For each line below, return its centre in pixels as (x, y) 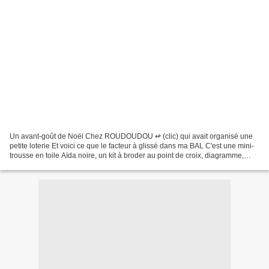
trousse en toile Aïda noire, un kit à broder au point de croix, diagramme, (127, 155)
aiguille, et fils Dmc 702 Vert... (57, 165)
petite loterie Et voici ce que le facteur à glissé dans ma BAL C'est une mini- (132, 146)
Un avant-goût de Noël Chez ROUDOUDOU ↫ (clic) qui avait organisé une (131, 136)
